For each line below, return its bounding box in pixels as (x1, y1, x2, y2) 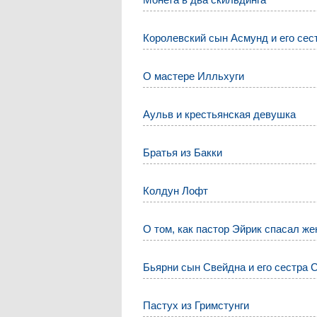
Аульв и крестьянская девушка (143, 108, 296, 121)
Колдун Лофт (143, 185, 209, 197)
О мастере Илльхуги (143, 70, 245, 83)
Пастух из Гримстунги (143, 299, 250, 312)
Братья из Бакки (143, 146, 223, 159)
